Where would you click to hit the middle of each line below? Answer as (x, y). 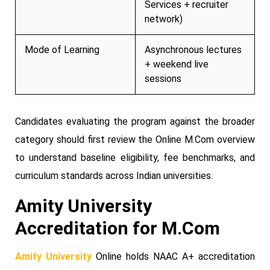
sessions (163, 78)
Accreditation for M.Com (118, 228)
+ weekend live (177, 64)
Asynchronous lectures (193, 49)
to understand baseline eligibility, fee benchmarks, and (135, 157)
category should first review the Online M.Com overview (135, 139)
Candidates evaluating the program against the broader (135, 121)
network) (164, 19)
